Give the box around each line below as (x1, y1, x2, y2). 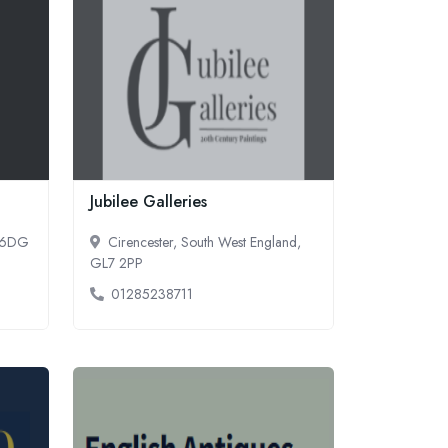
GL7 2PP (90, 253, 143, 273)
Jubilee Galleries (90, 190, 207, 213)
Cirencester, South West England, (108, 232, 301, 252)
